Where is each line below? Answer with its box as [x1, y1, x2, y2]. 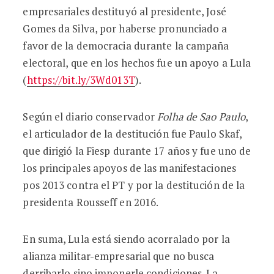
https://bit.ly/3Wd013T [26, 73, 135, 87]
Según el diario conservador [23, 109, 158, 124]
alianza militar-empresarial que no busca [23, 249, 215, 263]
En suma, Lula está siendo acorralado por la [23, 232, 230, 246]
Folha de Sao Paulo [157, 109, 246, 124]
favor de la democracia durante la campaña [23, 39, 229, 53]
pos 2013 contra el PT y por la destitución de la [23, 178, 245, 192]
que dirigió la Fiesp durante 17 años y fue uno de [23, 144, 251, 158]
